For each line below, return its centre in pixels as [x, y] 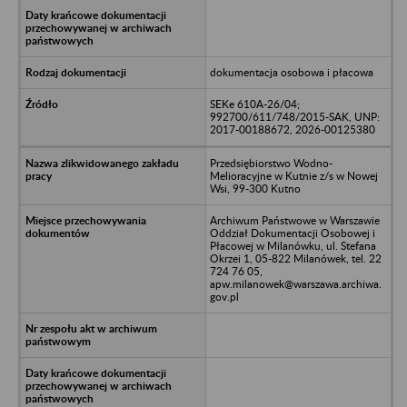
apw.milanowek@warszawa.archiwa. [295, 283]
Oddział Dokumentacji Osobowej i [292, 233]
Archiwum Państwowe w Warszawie [294, 220]
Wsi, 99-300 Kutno [255, 188]
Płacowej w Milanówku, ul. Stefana [293, 245]
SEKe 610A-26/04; [254, 104]
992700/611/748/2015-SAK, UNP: [294, 116]
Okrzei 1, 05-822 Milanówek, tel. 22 [295, 258]
